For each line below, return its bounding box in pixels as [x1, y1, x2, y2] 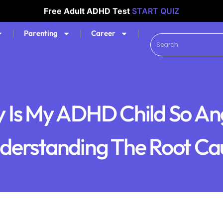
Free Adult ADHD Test [44, 6, 132, 16]
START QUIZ [132, 6, 179, 16]
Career [91, 28, 116, 38]
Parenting [24, 28, 58, 38]
